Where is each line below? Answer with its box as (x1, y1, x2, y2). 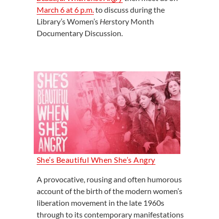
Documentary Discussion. (36, 28, 123, 38)
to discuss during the (93, 5, 165, 14)
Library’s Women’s (36, 17, 100, 26)
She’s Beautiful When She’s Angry (36, 154, 155, 164)
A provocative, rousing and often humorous (36, 174, 182, 184)
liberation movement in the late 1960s (36, 197, 164, 207)
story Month (111, 17, 154, 26)
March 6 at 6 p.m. (36, 5, 94, 14)
